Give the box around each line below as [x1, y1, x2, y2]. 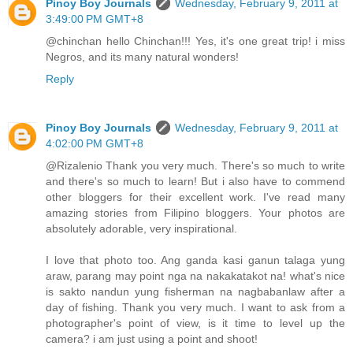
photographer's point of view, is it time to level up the [46, 317, 345, 330]
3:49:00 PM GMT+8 [46, 13, 143, 26]
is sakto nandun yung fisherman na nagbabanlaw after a [46, 285, 345, 299]
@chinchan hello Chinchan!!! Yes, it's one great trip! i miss [46, 35, 345, 48]
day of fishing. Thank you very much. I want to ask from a [46, 301, 345, 314]
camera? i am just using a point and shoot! [46, 333, 258, 346]
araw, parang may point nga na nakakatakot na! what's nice [46, 269, 345, 283]
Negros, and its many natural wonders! [46, 50, 239, 64]
